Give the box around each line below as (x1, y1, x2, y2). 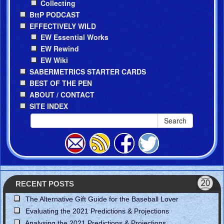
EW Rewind (40, 43, 79, 53)
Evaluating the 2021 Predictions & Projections (25, 206, 169, 215)
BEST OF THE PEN (29, 77, 92, 88)
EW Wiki (40, 54, 68, 65)
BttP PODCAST (29, 9, 80, 19)
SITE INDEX (29, 100, 68, 111)
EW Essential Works (40, 31, 108, 42)
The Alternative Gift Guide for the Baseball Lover (25, 194, 178, 203)
